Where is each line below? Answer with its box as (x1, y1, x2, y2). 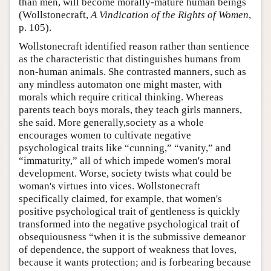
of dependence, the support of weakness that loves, (19, 243, 237, 255)
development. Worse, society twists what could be (19, 167, 232, 179)
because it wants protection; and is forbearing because (19, 256, 251, 268)
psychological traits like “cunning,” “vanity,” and (19, 142, 231, 154)
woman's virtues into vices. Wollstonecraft (19, 180, 200, 192)
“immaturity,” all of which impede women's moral (19, 154, 231, 166)
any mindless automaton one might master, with (19, 78, 222, 90)
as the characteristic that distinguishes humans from (19, 53, 241, 65)
